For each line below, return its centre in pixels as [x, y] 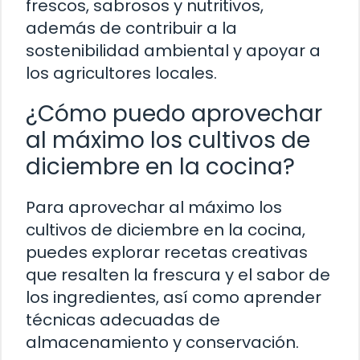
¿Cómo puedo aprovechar [174, 113]
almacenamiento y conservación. [162, 342]
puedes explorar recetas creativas [167, 252]
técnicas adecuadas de [123, 319]
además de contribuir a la [131, 28]
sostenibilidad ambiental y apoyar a [173, 50]
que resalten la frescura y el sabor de [178, 274]
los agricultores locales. [121, 73]
